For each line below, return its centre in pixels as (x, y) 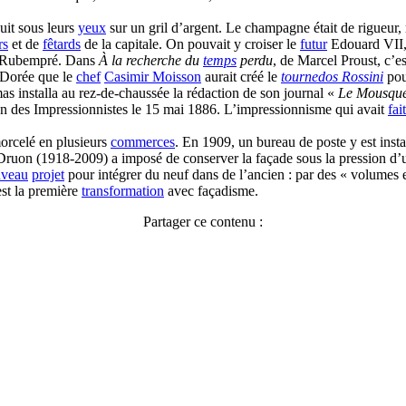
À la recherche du (151, 60)
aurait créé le (241, 77)
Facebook (231, 277)
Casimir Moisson (153, 77)
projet (48, 174)
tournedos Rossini (332, 77)
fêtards (62, 44)
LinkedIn (229, 375)
